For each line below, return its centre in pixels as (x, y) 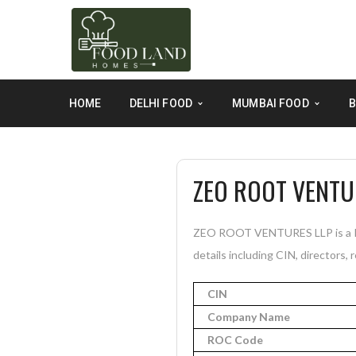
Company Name (249, 317)
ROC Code (236, 340)
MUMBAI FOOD (271, 103)
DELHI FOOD (161, 103)
